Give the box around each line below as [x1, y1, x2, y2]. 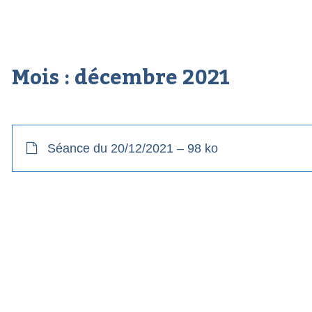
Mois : [11, 58, 75, 98]
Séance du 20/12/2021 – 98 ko [47, 141, 218, 155]
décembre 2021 [74, 58, 230, 98]
